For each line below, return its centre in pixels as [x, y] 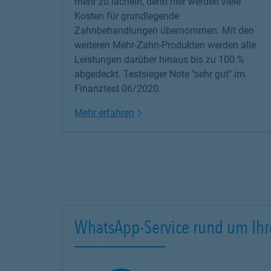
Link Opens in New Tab [183, 112]
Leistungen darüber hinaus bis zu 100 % [159, 60]
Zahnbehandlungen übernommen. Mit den [164, 31]
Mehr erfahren [104, 113]
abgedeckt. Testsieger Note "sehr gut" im [160, 74]
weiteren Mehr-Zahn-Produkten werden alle [165, 45]
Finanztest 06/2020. [118, 89]
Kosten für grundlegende [127, 16]
